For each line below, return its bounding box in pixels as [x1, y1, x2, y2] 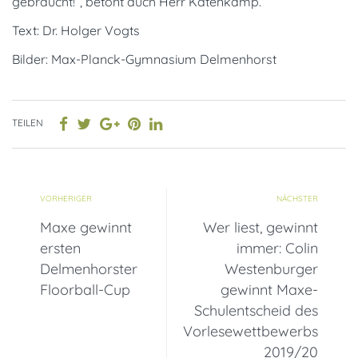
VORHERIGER [40, 193, 92, 204]
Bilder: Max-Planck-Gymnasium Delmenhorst [12, 50, 276, 67]
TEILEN [12, 116, 43, 129]
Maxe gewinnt [40, 217, 132, 237]
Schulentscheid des [194, 300, 318, 320]
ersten [40, 238, 81, 257]
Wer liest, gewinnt [203, 217, 318, 237]
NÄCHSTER [276, 193, 318, 204]
